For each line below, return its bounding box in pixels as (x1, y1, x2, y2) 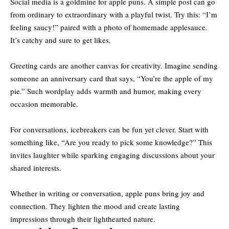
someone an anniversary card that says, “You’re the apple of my (10, 73, 213, 83)
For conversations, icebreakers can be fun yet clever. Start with (10, 124, 209, 134)
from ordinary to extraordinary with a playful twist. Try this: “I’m (10, 9, 217, 19)
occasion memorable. (10, 98, 78, 109)
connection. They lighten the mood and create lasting (10, 200, 180, 211)
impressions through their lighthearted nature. (10, 213, 155, 224)
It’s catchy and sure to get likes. (10, 34, 111, 45)
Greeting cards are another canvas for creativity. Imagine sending (10, 60, 218, 71)
